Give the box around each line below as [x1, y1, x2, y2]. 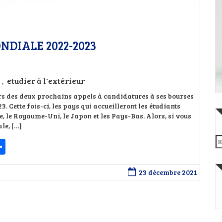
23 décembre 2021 [139, 167, 197, 177]
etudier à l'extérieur [7, 75, 85, 86]
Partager [5, 136, 69, 157]
